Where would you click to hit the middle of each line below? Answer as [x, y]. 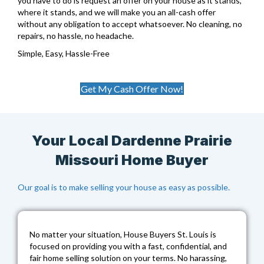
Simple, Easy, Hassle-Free [64, 53]
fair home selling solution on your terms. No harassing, [128, 258]
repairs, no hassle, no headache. [76, 35]
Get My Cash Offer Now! [132, 88]
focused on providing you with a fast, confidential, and [128, 246]
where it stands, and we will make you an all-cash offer [117, 12]
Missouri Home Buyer [132, 160]
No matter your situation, [77, 234]
